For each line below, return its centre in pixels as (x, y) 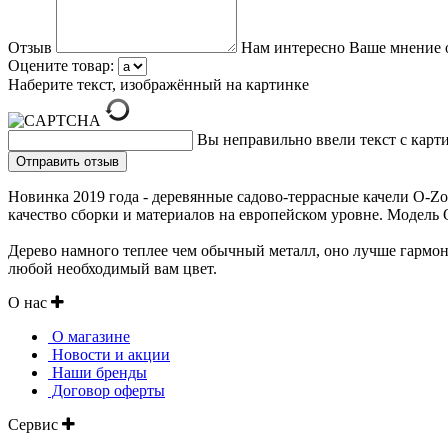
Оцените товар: (61, 66)
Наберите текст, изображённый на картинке (158, 85)
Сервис (35, 425)
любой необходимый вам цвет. (112, 269)
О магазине (89, 337)
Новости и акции (109, 355)
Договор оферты (106, 391)
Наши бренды (97, 373)
